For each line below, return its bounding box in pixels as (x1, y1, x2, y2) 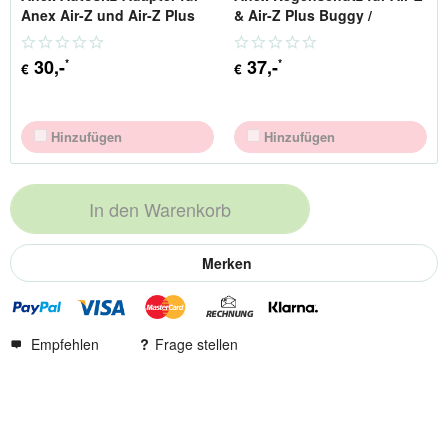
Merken (201, 252, 252, 273)
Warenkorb (143, 195, 231, 222)
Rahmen (21, 24, 77, 45)
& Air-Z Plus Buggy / (234, 4, 372, 25)
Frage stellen (155, 333, 238, 354)
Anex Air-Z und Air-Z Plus (21, 4, 195, 25)
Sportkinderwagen (234, 24, 359, 45)
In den (88, 195, 139, 222)
